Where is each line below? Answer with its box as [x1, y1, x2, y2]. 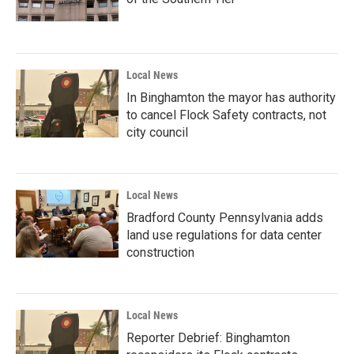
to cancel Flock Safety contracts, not [126, 107, 326, 122]
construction [126, 245, 194, 260]
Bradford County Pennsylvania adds [126, 210, 323, 225]
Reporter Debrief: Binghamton [126, 330, 290, 345]
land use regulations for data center [126, 228, 322, 243]
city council [126, 125, 188, 140]
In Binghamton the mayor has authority [126, 90, 336, 105]
